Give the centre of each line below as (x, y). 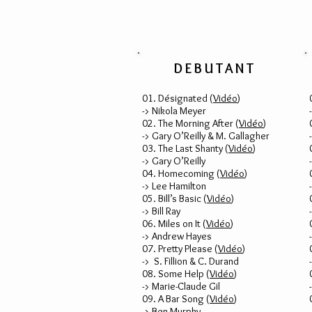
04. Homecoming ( (181, 173)
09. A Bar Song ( (176, 299)
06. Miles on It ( (174, 224)
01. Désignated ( (178, 98)
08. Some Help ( (176, 274)
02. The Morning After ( (190, 123)
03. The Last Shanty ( (185, 148)
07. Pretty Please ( (180, 249)
